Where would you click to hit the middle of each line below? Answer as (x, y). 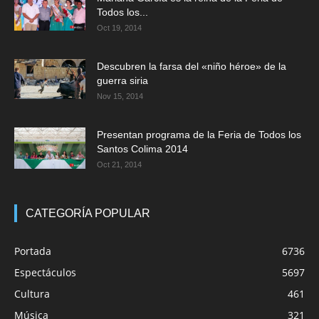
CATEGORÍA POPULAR (88, 214)
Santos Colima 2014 (142, 149)
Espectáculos (45, 273)
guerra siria (122, 81)
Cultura (32, 294)
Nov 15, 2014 (120, 96)
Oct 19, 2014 (119, 28)
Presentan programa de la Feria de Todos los (199, 135)
